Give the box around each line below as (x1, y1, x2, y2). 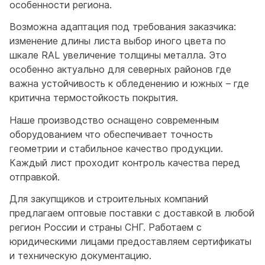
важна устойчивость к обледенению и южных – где (9, 77, 249, 90)
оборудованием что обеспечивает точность (9, 128, 213, 140)
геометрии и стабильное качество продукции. (9, 142, 223, 154)
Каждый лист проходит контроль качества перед (9, 156, 240, 169)
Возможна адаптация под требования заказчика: (9, 21, 236, 33)
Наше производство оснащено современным (9, 114, 219, 126)
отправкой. (9, 170, 60, 183)
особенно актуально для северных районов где (9, 63, 231, 76)
